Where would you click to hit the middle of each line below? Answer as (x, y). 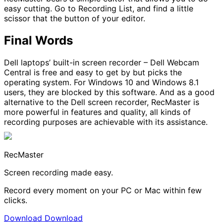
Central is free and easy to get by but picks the (93, 72)
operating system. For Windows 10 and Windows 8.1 (101, 82)
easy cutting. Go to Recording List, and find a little (99, 8)
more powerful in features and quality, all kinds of (97, 112)
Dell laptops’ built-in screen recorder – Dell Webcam (102, 62)
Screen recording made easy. (58, 172)
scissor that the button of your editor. (75, 18)
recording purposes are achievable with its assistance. (106, 122)
